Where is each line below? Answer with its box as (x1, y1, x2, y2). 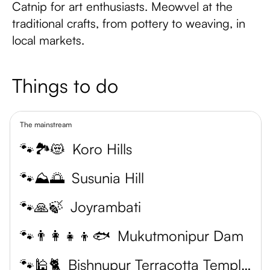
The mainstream (20, 120, 72, 129)
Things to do (12, 74, 118, 98)
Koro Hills (72, 140, 132, 158)
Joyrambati (71, 198, 141, 216)
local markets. (12, 33, 84, 48)
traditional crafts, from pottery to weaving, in (12, 16, 245, 31)
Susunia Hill (72, 169, 144, 187)
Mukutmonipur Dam (118, 227, 243, 245)
